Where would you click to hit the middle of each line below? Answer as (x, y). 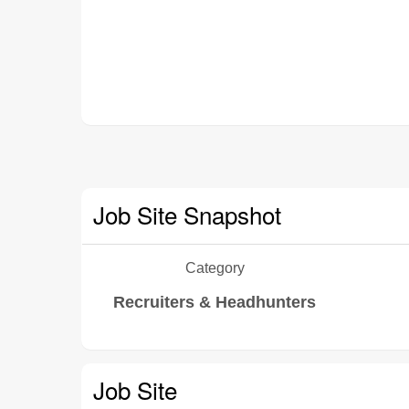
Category (215, 268)
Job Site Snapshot (187, 214)
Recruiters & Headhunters (215, 302)
